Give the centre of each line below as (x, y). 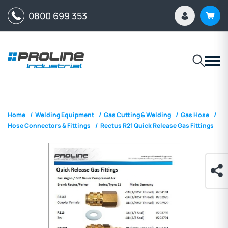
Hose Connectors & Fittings (49, 125)
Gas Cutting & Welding (137, 115)
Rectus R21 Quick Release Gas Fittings (157, 125)
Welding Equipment (65, 115)
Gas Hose (195, 115)
